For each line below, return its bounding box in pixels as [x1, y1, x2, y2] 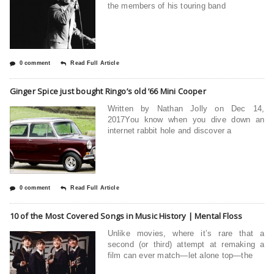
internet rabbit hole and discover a [107, 125, 232, 135]
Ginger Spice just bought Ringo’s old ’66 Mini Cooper [9, 85, 206, 97]
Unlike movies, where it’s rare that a [107, 228, 265, 238]
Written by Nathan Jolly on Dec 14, [107, 103, 265, 113]
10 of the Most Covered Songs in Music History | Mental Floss [9, 210, 243, 221]
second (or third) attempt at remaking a [107, 239, 265, 249]
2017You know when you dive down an [107, 114, 265, 124]
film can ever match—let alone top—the [107, 250, 253, 260]
